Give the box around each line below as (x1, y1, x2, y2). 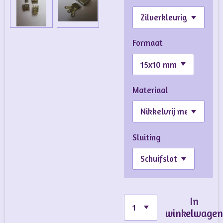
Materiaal (132, 85, 168, 96)
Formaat (132, 38, 163, 48)
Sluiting (132, 132, 161, 142)
